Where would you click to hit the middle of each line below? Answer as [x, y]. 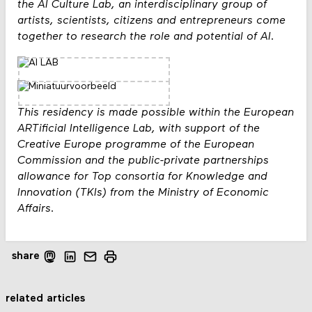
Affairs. [36, 209]
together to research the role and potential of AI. [146, 37]
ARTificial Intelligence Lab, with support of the [138, 129]
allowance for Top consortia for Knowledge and [142, 177]
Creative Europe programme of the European [135, 145]
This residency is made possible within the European [155, 113]
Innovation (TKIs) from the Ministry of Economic [143, 193]
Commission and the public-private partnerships [143, 161]
